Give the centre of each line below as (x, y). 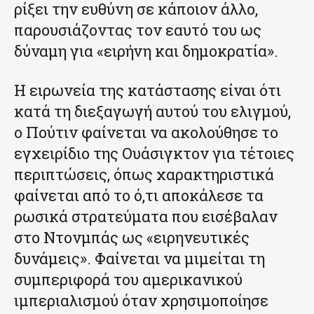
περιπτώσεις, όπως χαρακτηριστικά (144, 174)
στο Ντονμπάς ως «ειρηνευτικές (132, 237)
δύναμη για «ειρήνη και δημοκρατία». (146, 50)
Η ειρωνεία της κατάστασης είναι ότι (148, 90)
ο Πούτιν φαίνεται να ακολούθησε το (146, 132)
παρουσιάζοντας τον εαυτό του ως (138, 29)
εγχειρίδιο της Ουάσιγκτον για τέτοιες (154, 153)
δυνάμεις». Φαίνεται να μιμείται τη (139, 258)
